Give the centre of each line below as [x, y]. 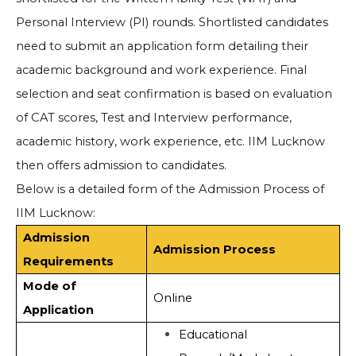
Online [172, 298]
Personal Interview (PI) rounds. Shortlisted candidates [172, 23]
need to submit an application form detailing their [162, 46]
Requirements [68, 262]
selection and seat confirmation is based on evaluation [174, 94]
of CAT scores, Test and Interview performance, [154, 118]
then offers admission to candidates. [121, 166]
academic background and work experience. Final [161, 70]
